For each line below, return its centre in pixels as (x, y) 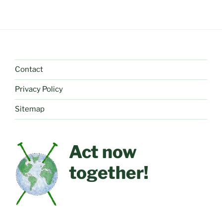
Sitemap (30, 109)
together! (109, 172)
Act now (103, 152)
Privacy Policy (39, 89)
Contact (29, 70)
